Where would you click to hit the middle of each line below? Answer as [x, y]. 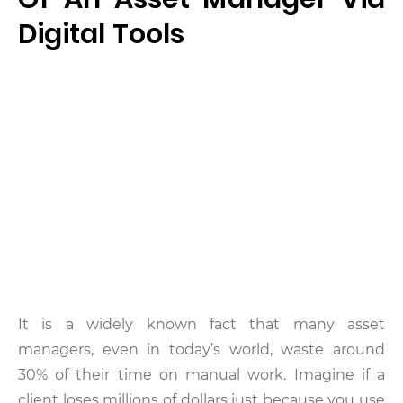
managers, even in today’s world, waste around [201, 349]
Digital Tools [102, 34]
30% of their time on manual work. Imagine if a [201, 375]
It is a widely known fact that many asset [201, 324]
